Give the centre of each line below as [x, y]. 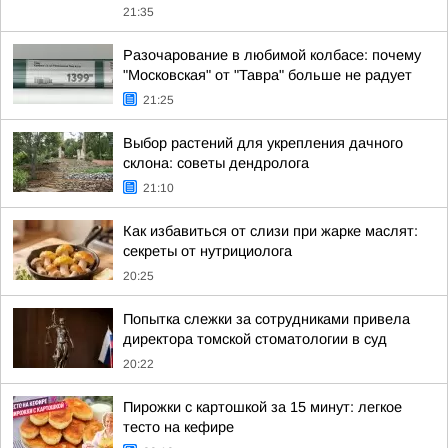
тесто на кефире [178, 427]
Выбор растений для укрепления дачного [263, 143]
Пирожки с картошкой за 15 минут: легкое [262, 407]
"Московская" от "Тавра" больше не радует [267, 75]
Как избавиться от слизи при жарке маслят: [270, 231]
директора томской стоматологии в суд [255, 339]
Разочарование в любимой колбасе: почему [272, 55]
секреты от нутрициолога [207, 251]
